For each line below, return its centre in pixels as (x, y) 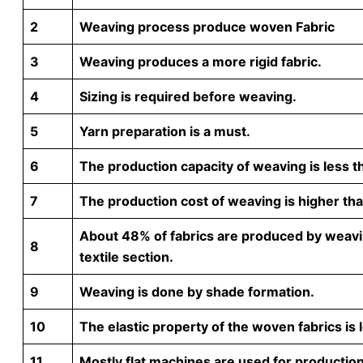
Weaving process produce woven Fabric (207, 27)
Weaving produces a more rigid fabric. (201, 62)
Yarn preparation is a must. (165, 132)
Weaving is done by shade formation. (197, 292)
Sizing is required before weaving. (188, 97)
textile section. (126, 257)
